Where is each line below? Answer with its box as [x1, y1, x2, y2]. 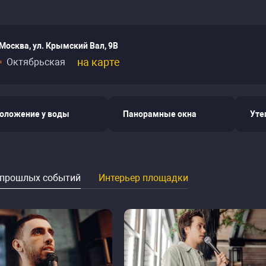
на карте [77, 55, 120, 68]
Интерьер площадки [99, 172, 188, 183]
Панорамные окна [122, 109, 197, 119]
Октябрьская [7, 56, 65, 68]
